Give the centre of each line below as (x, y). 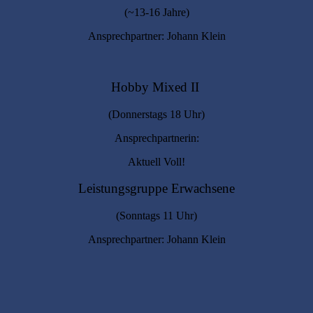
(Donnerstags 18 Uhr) (156, 114)
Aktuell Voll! (156, 161)
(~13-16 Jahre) (156, 13)
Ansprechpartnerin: (156, 138)
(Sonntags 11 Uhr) (156, 215)
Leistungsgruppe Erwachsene (156, 189)
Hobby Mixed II (156, 87)
